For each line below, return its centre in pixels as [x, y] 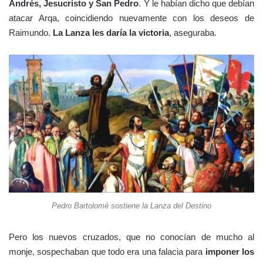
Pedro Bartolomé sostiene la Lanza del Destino [131, 206]
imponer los [230, 252]
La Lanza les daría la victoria [111, 33]
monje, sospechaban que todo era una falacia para [107, 252]
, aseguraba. [193, 33]
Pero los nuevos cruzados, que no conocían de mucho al [131, 237]
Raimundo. [31, 33]
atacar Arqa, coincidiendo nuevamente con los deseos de [131, 18]
